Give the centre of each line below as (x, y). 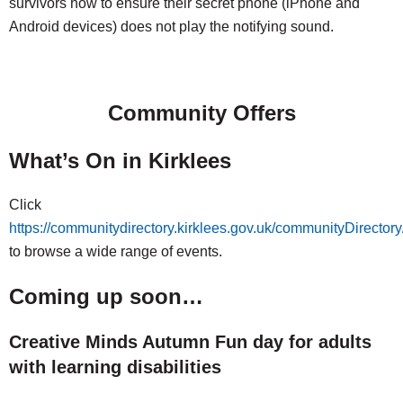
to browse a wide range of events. (116, 251)
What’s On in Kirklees (120, 161)
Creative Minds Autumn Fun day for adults (190, 342)
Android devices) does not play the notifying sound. (171, 27)
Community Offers (201, 113)
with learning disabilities (115, 367)
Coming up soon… (106, 296)
